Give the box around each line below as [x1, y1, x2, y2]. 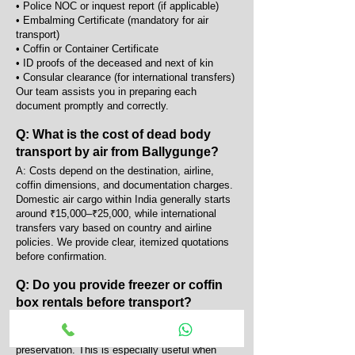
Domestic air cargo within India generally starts [16, 193, 231, 205]
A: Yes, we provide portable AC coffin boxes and [16, 315, 238, 327]
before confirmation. [16, 250, 107, 262]
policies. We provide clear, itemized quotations [16, 236, 229, 248]
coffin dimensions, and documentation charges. [16, 179, 233, 191]
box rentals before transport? [16, 296, 192, 309]
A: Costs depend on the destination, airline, [16, 165, 214, 177]
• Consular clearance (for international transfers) [16, 71, 235, 83]
